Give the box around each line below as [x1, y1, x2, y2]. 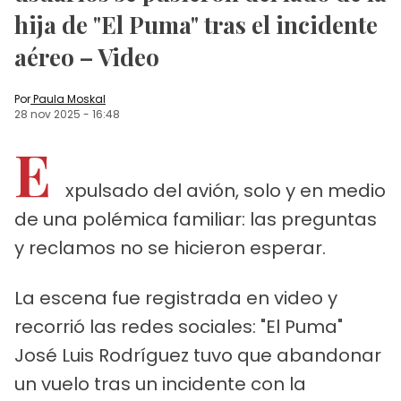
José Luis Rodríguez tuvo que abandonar [14, 342, 381, 368]
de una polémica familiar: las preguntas [14, 206, 377, 232]
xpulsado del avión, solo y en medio [65, 177, 386, 203]
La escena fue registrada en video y [14, 285, 337, 311]
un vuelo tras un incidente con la [14, 371, 306, 397]
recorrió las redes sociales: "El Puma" [14, 313, 343, 339]
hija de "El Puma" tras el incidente [14, 8, 378, 40]
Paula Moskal [33, 90, 106, 107]
